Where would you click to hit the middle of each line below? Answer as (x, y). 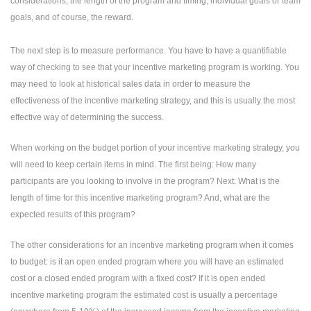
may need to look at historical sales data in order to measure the (131, 84)
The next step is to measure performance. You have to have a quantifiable (149, 51)
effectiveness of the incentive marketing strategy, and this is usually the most (153, 101)
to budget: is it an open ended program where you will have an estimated (147, 262)
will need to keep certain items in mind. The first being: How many (133, 165)
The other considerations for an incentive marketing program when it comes (152, 245)
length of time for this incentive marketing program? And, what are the (140, 198)
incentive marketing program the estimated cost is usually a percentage (144, 295)
